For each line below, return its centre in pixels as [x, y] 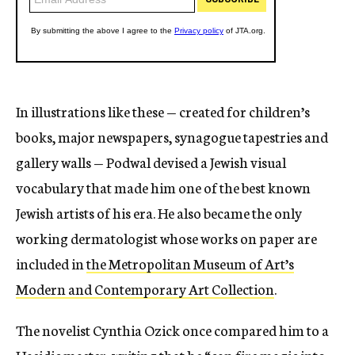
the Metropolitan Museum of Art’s [190, 263]
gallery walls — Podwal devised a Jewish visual [151, 162]
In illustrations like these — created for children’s [163, 111]
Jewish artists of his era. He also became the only [159, 213]
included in [51, 263]
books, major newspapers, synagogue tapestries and [172, 137]
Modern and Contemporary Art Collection [145, 289]
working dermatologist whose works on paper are [166, 238]
